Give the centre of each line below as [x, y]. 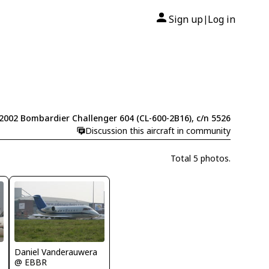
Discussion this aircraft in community [158, 131]
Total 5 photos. [200, 158]
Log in [222, 19]
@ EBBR [31, 262]
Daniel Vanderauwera [56, 252]
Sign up [186, 19]
